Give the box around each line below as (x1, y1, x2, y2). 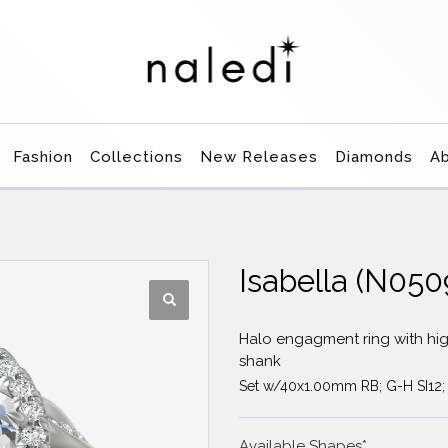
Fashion (13, 148, 73, 166)
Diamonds (335, 148, 413, 166)
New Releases (200, 148, 318, 166)
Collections (90, 148, 183, 166)
